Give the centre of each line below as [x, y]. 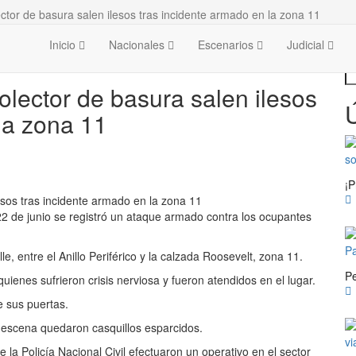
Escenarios [227, 44]
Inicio [64, 44]
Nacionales [138, 44]
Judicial [307, 44]
